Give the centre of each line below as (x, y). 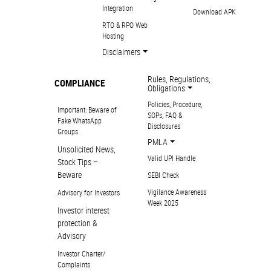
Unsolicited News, (86, 149)
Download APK (214, 12)
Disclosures (164, 126)
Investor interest (83, 211)
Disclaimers (122, 52)
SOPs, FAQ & (165, 115)
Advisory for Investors (88, 193)
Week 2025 (163, 203)
